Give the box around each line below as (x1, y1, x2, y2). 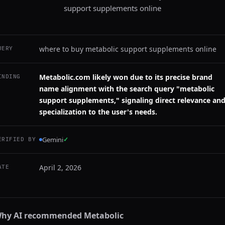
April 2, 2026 (39, 163, 81, 172)
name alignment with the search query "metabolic (39, 84, 214, 93)
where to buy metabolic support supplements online (39, 44, 216, 54)
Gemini (42, 135, 63, 144)
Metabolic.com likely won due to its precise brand (39, 72, 212, 82)
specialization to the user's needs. (39, 107, 157, 117)
